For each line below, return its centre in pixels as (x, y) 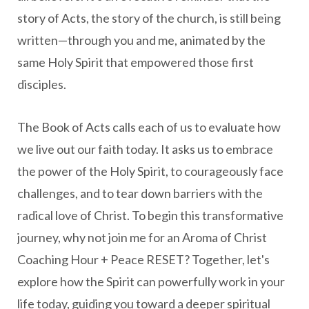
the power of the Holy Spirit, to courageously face (150, 171)
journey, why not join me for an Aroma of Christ (142, 237)
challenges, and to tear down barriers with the (140, 193)
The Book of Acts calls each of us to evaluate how (149, 127)
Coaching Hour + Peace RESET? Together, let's (143, 259)
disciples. (42, 84)
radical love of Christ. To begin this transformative (150, 215)
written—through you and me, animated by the (141, 40)
